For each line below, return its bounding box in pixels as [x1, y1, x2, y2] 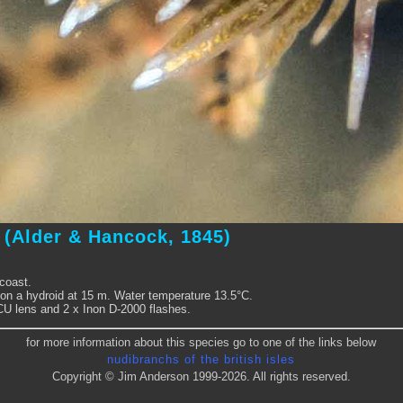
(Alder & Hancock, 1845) [4, 227, 231, 246]
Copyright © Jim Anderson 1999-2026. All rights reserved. [52, 370, 351, 383]
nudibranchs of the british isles [106, 353, 295, 366]
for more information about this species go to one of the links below [25, 335, 376, 349]
